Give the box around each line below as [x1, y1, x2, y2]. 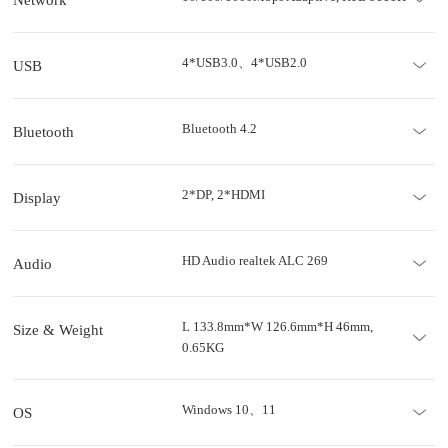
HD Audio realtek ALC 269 [181, 254, 328, 269]
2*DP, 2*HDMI [181, 188, 265, 203]
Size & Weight [13, 321, 103, 339]
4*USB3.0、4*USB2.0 [181, 56, 307, 71]
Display [13, 189, 61, 207]
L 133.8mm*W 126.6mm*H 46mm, [181, 320, 373, 335]
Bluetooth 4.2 [181, 122, 257, 137]
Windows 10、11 [181, 403, 276, 418]
